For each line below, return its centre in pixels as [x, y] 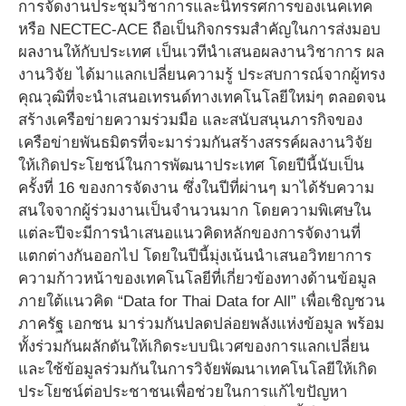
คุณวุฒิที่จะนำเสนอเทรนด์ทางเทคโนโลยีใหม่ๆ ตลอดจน [202, 98]
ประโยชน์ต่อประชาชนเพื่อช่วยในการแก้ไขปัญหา [183, 392]
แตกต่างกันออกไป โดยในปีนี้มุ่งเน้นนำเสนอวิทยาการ [195, 256]
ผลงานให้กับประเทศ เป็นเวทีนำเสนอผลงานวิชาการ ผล [201, 53]
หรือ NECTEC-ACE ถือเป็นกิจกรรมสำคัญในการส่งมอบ [199, 30]
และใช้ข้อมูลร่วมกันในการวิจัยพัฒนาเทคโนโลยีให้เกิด [198, 370]
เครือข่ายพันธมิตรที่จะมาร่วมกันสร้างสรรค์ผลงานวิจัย [195, 143]
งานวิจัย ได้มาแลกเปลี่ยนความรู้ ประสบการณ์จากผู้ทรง [202, 75]
